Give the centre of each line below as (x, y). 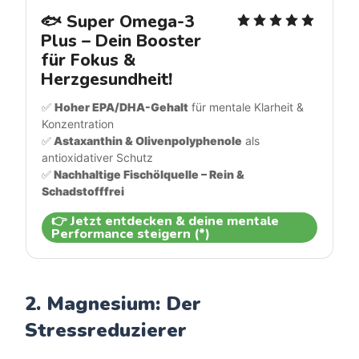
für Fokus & (89, 61)
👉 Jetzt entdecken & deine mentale (165, 222)
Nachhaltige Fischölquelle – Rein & (148, 175)
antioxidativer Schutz (98, 158)
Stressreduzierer (106, 331)
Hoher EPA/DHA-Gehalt (122, 107)
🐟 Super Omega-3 (118, 22)
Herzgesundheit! (107, 80)
